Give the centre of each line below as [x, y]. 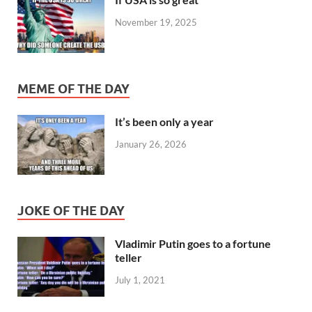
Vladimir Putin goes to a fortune [193, 244]
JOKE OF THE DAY [71, 211]
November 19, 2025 [156, 22]
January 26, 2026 [151, 144]
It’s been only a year [164, 121]
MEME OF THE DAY [73, 88]
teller [128, 258]
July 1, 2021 [140, 280]
